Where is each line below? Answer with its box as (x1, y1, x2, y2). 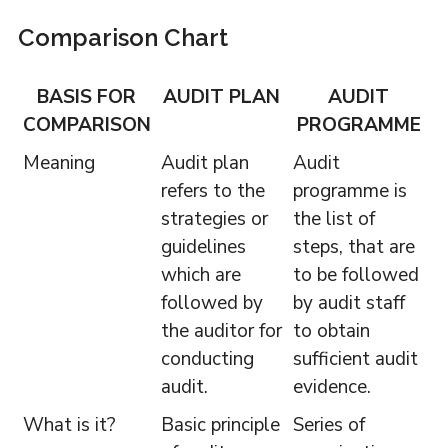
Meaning (22, 150, 95, 177)
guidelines (160, 234, 246, 261)
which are (160, 262, 241, 289)
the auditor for (160, 318, 282, 345)
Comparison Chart (17, 23, 228, 53)
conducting (160, 346, 254, 373)
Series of (292, 412, 365, 439)
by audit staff (292, 290, 405, 317)
